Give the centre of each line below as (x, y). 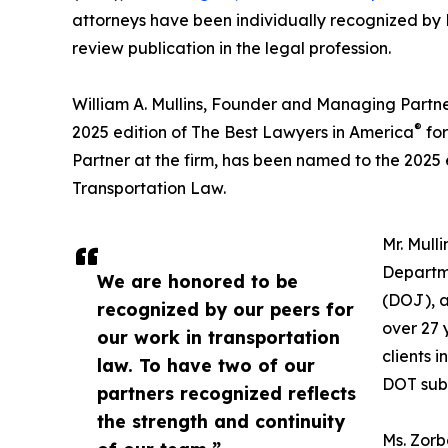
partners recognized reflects (226, 393)
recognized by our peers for (225, 309)
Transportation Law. (149, 188)
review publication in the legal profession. (231, 48)
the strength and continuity (221, 421)
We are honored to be (197, 281)
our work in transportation (218, 337)
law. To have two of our (206, 365)
